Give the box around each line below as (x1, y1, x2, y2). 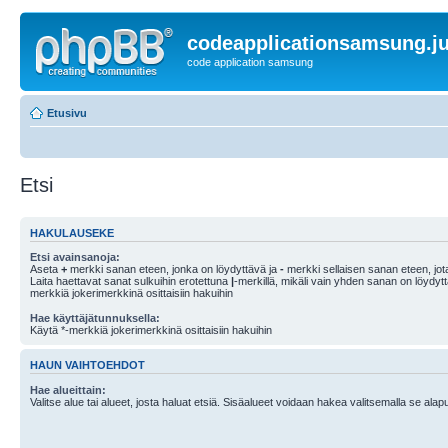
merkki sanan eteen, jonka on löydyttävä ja (67, 263, 280, 275)
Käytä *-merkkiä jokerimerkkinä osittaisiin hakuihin (30, 324, 272, 336)
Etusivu (47, 106, 87, 119)
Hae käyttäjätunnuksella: (30, 312, 160, 324)
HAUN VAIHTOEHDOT (30, 359, 145, 372)
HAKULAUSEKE (30, 226, 114, 239)
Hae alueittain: (30, 383, 106, 396)
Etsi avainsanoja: (30, 251, 120, 263)
